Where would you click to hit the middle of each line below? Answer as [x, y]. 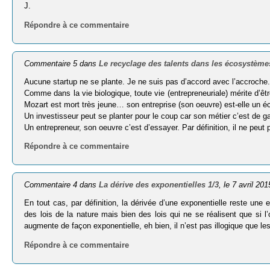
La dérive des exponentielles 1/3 [159, 185]
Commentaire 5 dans [62, 63]
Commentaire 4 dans [62, 185]
